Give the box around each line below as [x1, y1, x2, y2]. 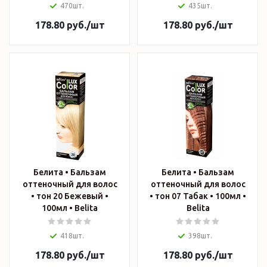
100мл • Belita [74, 203, 98, 213]
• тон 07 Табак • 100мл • [150, 191, 246, 201]
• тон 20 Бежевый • [31, 191, 108, 201]
